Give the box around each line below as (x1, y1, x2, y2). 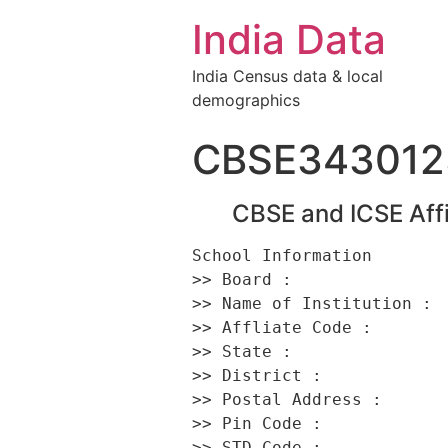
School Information (192, 246, 382, 265)
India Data (192, 15, 386, 64)
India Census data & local (192, 66, 383, 86)
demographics (192, 90, 300, 110)
